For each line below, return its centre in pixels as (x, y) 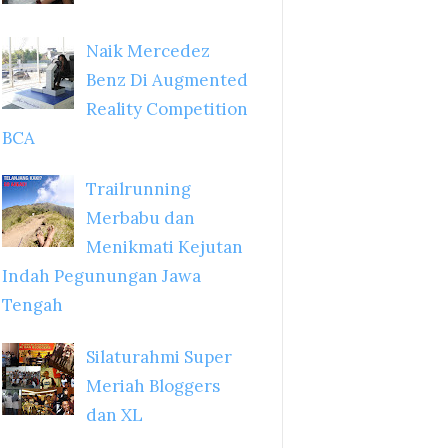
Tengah (32, 305)
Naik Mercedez (147, 50)
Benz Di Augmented (166, 79)
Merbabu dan (140, 218)
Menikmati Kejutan (164, 247)
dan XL (114, 414)
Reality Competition (166, 108)
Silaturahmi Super (158, 356)
